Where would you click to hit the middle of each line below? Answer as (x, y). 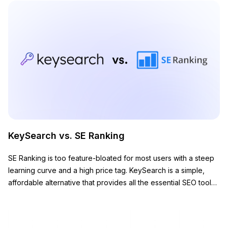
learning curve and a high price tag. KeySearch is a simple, (41, 170)
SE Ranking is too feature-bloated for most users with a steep (111, 158)
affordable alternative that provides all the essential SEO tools (95, 183)
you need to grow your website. (62, 195)
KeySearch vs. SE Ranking (66, 136)
